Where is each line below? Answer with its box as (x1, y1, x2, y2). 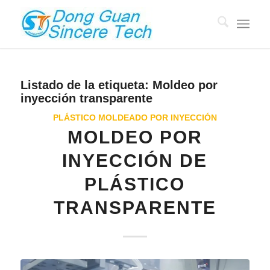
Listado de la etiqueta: (20, 78, 152, 92)
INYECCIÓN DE (62, 151, 208, 171)
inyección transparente (20, 92, 152, 105)
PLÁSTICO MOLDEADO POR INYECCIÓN (52, 113, 217, 122)
